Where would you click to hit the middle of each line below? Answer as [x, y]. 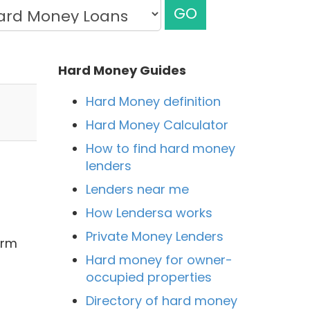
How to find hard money [160, 148]
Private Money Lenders [154, 236]
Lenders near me [137, 189]
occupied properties [148, 277]
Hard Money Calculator [157, 125]
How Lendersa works [149, 212]
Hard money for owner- [159, 259]
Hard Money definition [153, 101]
